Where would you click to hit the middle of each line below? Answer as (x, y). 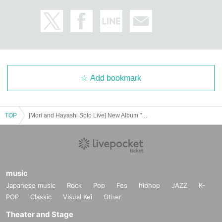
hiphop (149, 185)
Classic (41, 196)
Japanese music (31, 185)
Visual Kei (78, 196)
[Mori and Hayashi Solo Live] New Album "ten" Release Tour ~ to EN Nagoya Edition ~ (145, 115)
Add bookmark (116, 78)
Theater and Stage (40, 214)
